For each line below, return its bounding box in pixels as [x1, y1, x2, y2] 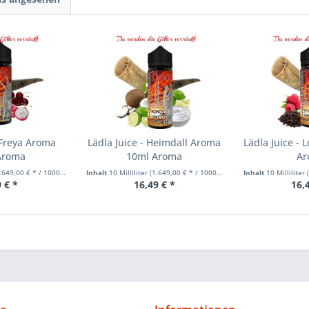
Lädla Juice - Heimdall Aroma [88, 136, 221, 150]
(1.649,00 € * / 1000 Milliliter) [150, 168, 217, 178]
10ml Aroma [126, 150, 183, 163]
